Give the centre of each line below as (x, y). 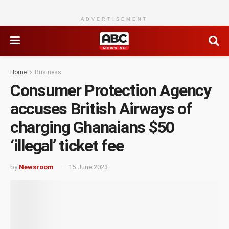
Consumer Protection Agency (111, 90)
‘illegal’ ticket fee (67, 146)
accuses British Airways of (101, 109)
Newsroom (36, 167)
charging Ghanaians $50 (92, 127)
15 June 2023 (88, 167)
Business (48, 72)
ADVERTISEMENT (114, 19)
